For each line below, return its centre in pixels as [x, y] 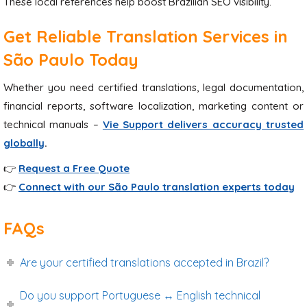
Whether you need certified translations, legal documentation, [153, 87]
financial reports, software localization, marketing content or [153, 106]
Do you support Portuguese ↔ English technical [140, 295]
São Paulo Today [71, 60]
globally [24, 143]
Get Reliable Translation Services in [146, 36]
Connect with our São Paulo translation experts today [157, 187]
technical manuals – [53, 124]
